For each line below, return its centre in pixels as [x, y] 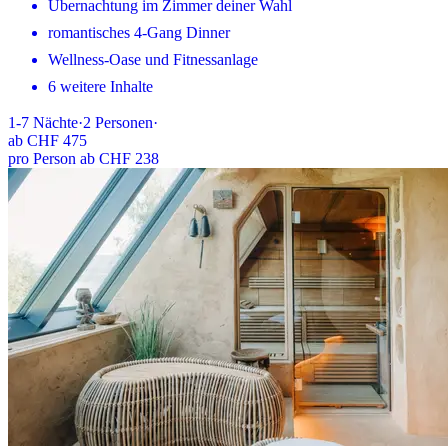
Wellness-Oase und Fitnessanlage [153, 59]
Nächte [55, 122]
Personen [124, 122]
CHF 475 [57, 140]
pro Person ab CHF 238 [83, 158]
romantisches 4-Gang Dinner [139, 32]
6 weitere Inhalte [100, 86]
